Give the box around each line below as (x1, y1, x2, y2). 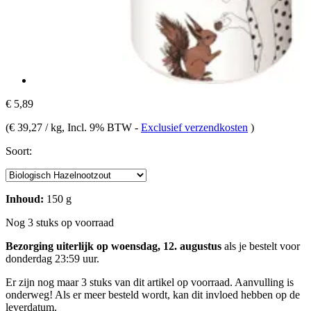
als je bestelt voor (221, 239, 300, 252)
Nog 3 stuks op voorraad (6, 216, 114, 228)
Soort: (6, 144, 32, 157)
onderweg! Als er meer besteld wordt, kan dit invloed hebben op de (6, 288, 300, 301)
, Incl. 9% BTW (62, 121, 135, 133)
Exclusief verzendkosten (141, 121, 248, 133)
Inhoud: (6, 192, 44, 205)
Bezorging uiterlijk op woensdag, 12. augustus (6, 239, 221, 252)
